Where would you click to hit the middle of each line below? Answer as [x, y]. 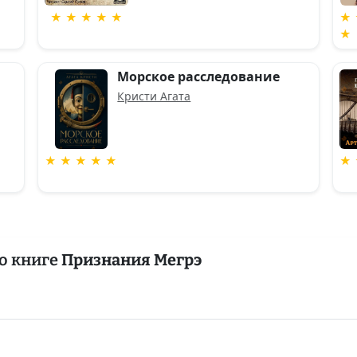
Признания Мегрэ [131, 260]
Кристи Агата [154, 96]
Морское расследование [199, 76]
